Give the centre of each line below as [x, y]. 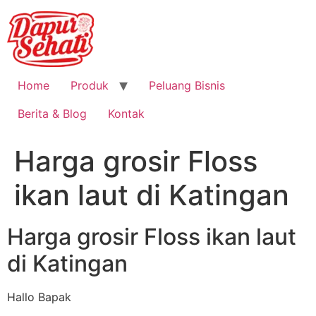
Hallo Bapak [39, 297]
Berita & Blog [52, 114]
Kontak [126, 114]
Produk [90, 85]
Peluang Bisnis [187, 85]
